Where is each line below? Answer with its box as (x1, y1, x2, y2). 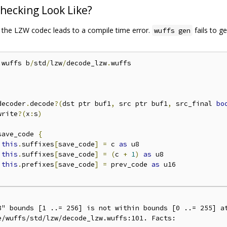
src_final (172, 99, 216, 108)
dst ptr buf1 (62, 99, 111, 108)
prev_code (107, 160, 152, 169)
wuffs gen (154, 26, 191, 35)
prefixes (22, 160, 54, 169)
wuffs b (2, 59, 30, 68)
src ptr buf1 (115, 99, 168, 108)
